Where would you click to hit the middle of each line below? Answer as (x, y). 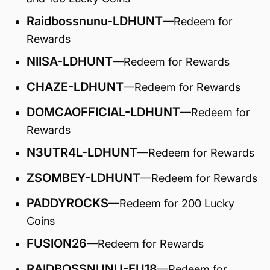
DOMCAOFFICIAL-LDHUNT (103, 112)
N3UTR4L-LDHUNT (82, 152)
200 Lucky (206, 203)
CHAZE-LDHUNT (75, 87)
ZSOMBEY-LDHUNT (83, 178)
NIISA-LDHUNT (70, 61)
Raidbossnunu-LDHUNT (95, 21)
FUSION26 (57, 243)
